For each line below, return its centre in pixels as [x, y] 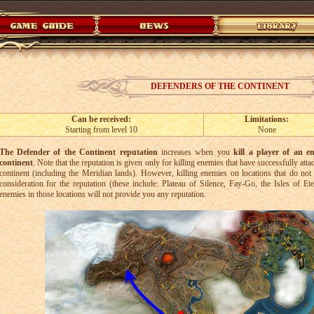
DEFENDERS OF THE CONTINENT [220, 86]
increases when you [196, 152]
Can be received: [101, 119]
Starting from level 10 [101, 130]
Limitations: [267, 119]
